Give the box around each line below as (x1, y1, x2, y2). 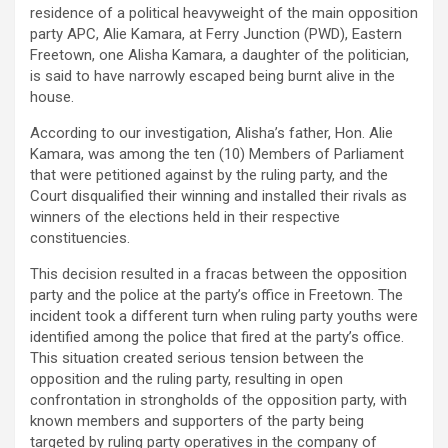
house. (30, 88, 74, 107)
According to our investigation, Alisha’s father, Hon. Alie (30, 124, 393, 143)
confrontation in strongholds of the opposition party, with (30, 391, 407, 410)
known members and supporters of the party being (30, 412, 364, 431)
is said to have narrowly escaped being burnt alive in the (30, 67, 395, 86)
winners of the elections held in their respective (30, 208, 340, 227)
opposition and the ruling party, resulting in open (30, 370, 343, 389)
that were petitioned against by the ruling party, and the (30, 166, 388, 185)
